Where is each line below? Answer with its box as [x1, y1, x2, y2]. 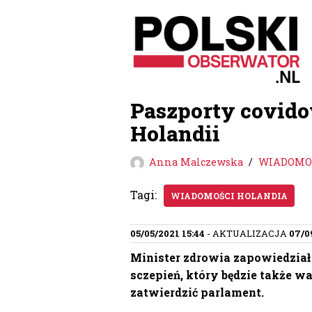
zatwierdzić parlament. [130, 285, 264, 300]
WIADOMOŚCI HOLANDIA [171, 190, 288, 202]
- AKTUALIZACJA [205, 227, 289, 240]
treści [130, 65, 162, 80]
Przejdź [130, 31, 171, 45]
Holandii [130, 120, 220, 148]
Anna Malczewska [149, 155, 243, 169]
